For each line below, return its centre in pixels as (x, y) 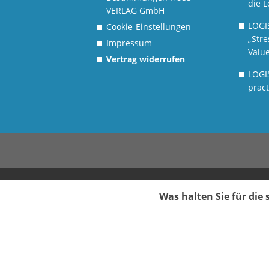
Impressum (129, 43)
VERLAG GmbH (135, 11)
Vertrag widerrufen (145, 59)
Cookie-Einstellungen (148, 27)
